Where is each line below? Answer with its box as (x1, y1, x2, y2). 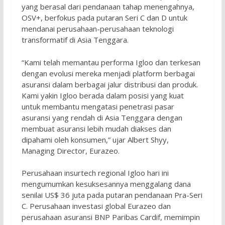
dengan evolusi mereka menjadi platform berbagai (21, 68, 195, 78)
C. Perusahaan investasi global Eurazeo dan (21, 201, 171, 211)
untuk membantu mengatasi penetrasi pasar (21, 101, 174, 111)
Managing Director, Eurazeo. (21, 145, 120, 156)
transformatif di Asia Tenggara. (21, 35, 129, 45)
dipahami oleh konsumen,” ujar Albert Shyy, (21, 134, 169, 145)
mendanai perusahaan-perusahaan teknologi (21, 24, 174, 34)
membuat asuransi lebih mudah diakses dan (21, 123, 171, 134)
